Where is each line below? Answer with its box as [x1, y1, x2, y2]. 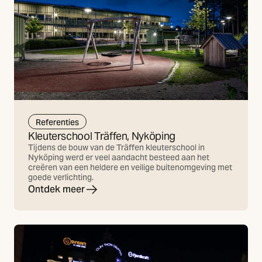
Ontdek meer [28, 183, 85, 196]
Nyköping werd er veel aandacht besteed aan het [28, 152, 209, 163]
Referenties [36, 116, 79, 127]
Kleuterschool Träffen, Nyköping [28, 129, 175, 143]
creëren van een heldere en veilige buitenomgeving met [28, 162, 232, 173]
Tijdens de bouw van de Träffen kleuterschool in [28, 142, 205, 153]
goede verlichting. [28, 172, 94, 183]
